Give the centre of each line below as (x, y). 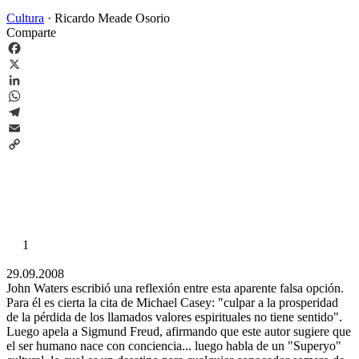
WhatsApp (34, 111)
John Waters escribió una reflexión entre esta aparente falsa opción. (175, 288)
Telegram (30, 127)
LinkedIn (30, 95)
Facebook (31, 63)
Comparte (31, 32)
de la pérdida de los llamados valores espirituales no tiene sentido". (174, 317)
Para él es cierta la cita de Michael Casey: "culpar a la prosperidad (172, 302)
